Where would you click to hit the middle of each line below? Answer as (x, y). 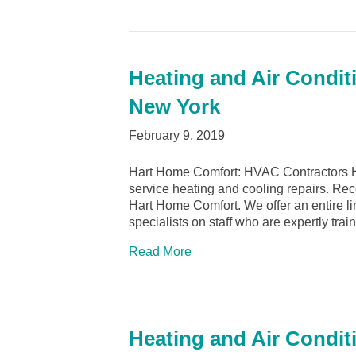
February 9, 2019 (177, 136)
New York (174, 107)
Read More (160, 252)
